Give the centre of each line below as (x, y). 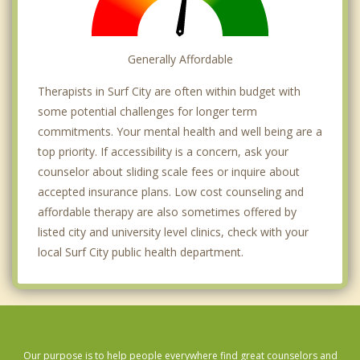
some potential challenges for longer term (147, 111)
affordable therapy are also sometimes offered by (167, 211)
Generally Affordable (180, 59)
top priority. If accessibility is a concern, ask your (163, 151)
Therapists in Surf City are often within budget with (169, 91)
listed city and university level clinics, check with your (173, 231)
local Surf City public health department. (141, 252)
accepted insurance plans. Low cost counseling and (171, 191)
